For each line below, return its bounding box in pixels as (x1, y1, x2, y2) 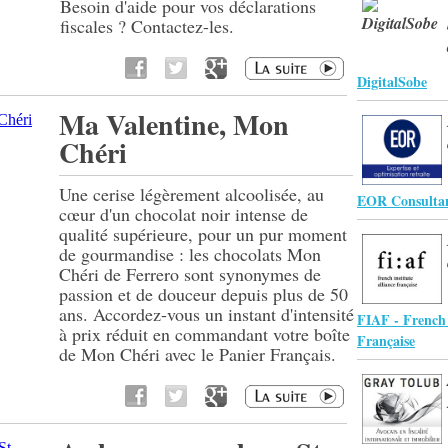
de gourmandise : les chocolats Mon (59, 242, 321, 266)
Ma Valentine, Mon (59, 104, 289, 145)
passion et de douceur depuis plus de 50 (59, 282, 348, 306)
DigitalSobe (357, 71, 427, 92)
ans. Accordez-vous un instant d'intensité (59, 302, 354, 326)
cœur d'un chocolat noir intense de (59, 202, 308, 226)
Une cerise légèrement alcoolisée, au (59, 182, 324, 206)
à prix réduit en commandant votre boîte (59, 322, 350, 346)
